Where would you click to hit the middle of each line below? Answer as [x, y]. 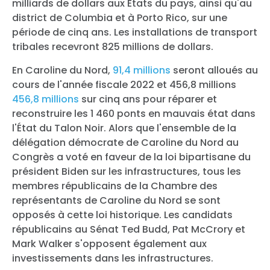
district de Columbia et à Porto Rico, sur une [120, 17]
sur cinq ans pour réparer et [148, 99]
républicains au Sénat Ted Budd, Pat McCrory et [129, 229]
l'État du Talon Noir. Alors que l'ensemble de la [124, 128]
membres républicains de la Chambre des [115, 186]
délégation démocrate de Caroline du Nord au [125, 142]
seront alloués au [214, 70]
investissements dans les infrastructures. [113, 258]
